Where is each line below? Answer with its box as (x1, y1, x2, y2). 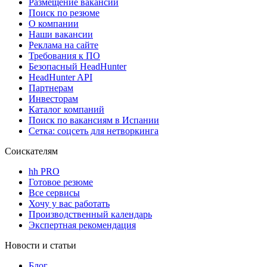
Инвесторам (29, 93, 78, 104)
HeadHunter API (29, 72, 92, 82)
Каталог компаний (29, 104, 104, 114)
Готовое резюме (29, 176, 93, 187)
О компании (29, 18, 79, 29)
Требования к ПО (29, 50, 100, 61)
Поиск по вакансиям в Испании (29, 114, 159, 125)
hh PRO (29, 166, 60, 176)
